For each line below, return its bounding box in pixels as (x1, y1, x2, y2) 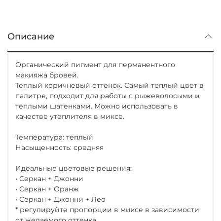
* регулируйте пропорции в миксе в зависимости (15, 205, 199, 215)
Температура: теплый (15, 133, 93, 142)
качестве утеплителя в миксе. (15, 112, 124, 121)
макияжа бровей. (15, 71, 78, 80)
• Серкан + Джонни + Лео (15, 195, 106, 204)
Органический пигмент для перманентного (15, 60, 175, 70)
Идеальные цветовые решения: (15, 164, 132, 173)
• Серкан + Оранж (15, 184, 79, 194)
